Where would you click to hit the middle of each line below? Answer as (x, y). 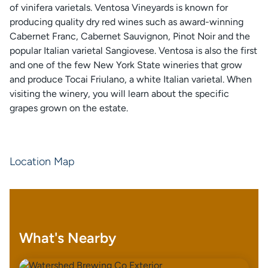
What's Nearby (68, 238)
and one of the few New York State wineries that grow (126, 65)
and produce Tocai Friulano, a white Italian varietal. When (131, 79)
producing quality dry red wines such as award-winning (127, 22)
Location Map (42, 162)
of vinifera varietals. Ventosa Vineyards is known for (119, 7)
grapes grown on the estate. (69, 108)
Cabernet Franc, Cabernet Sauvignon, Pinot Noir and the (130, 36)
